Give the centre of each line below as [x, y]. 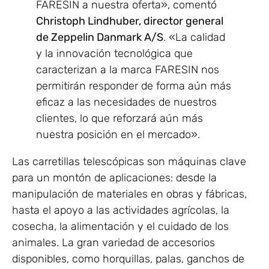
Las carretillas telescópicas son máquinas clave [129, 161]
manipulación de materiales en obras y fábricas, [129, 194]
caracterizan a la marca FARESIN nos [128, 69]
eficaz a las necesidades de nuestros [126, 102]
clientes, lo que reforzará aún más [119, 118]
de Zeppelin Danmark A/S [100, 37]
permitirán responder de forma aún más [134, 86]
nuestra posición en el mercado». [118, 134]
